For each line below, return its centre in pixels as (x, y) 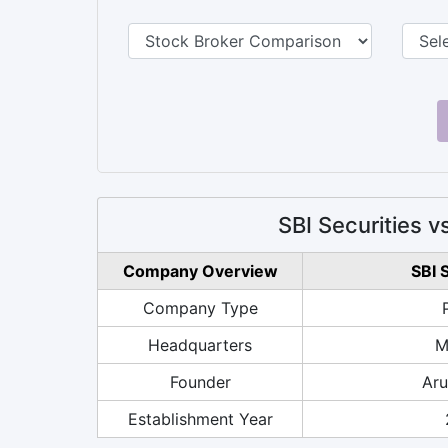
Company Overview (200, 270)
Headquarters (200, 344)
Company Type (200, 307)
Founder (200, 381)
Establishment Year (200, 418)
